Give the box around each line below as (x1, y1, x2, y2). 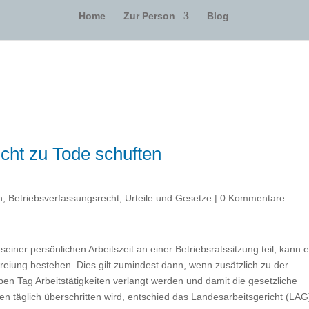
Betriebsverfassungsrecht (8, 192, 120, 203)
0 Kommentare (220, 192, 286, 203)
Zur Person (123, 10, 175, 21)
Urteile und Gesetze (125, 192, 212, 203)
